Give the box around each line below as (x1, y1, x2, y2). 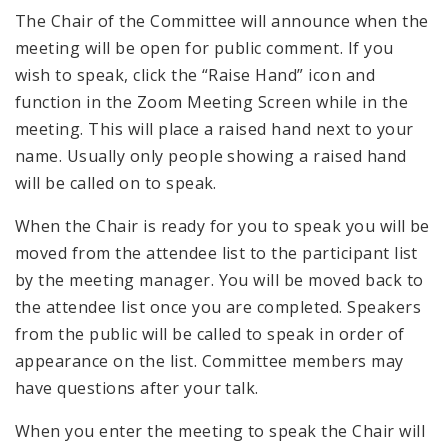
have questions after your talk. (15, 376, 259, 399)
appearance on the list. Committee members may (15, 349, 404, 372)
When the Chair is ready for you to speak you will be (15, 214, 430, 237)
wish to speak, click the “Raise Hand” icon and (15, 63, 376, 86)
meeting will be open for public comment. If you (15, 36, 394, 59)
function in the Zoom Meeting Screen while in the (15, 90, 409, 113)
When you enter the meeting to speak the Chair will (15, 419, 426, 442)
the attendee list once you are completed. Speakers (15, 295, 422, 318)
